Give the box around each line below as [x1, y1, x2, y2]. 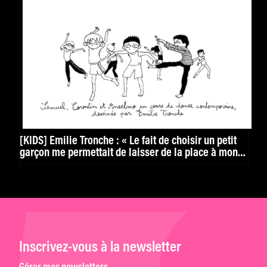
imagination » [20, 159, 80, 171]
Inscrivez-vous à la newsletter [19, 240, 181, 256]
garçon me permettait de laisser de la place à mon [20, 147, 238, 159]
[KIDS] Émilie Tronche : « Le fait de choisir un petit [20, 135, 237, 147]
